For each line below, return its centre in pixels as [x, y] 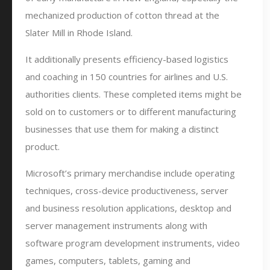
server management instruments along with [116, 225]
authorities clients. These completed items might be [133, 94]
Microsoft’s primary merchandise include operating [130, 173]
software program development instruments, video [133, 243]
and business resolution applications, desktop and [128, 208]
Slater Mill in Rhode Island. [79, 33]
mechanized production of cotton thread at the [122, 15]
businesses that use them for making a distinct [122, 129]
